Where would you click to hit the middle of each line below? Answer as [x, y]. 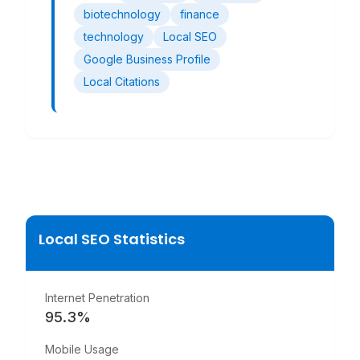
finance [200, 14]
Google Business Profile [147, 59]
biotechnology [122, 14]
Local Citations [122, 82]
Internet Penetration [97, 298]
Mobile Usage [82, 349]
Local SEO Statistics [112, 239]
